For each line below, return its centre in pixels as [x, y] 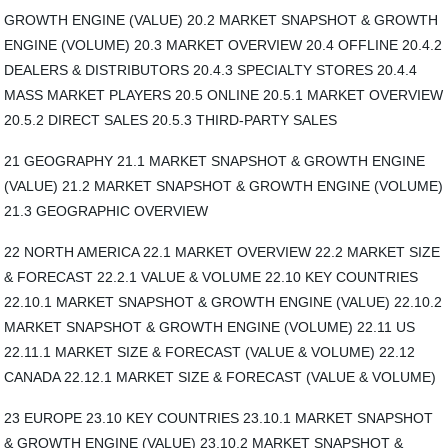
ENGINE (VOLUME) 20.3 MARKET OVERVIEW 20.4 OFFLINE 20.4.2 [223, 45]
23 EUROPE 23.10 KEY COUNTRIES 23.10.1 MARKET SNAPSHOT [219, 418]
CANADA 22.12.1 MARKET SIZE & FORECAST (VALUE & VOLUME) [220, 377]
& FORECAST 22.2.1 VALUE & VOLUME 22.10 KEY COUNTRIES [211, 277]
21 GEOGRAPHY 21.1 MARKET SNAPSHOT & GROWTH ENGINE [215, 161]
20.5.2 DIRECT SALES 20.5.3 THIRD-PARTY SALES [171, 120]
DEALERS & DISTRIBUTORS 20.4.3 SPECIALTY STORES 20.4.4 [211, 70]
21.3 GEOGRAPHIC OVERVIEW [106, 211]
